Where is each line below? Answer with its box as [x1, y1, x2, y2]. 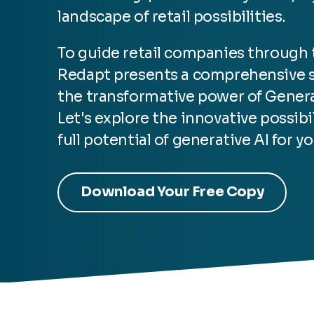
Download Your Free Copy [81, 183, 264, 201]
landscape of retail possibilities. [57, 8, 286, 27]
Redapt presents [57, 66, 178, 85]
